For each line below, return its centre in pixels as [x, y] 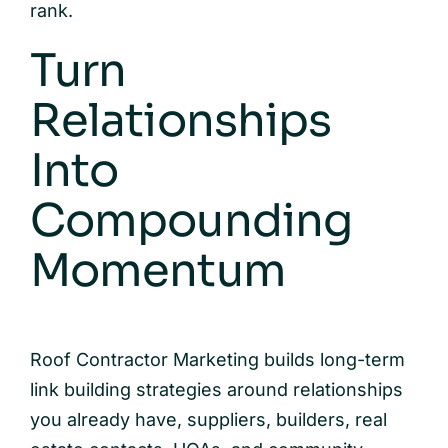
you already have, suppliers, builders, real [208, 420]
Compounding [191, 220]
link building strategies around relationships [216, 390]
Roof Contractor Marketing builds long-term [217, 360]
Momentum [157, 270]
